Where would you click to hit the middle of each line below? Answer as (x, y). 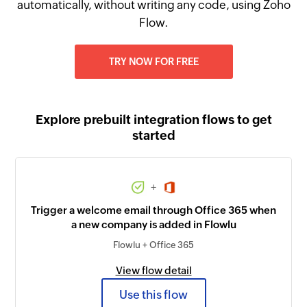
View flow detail (153, 271)
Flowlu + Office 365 (153, 245)
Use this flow (153, 294)
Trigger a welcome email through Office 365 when (153, 210)
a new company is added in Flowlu (153, 225)
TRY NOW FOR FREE (153, 62)
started (153, 135)
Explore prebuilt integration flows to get (153, 120)
